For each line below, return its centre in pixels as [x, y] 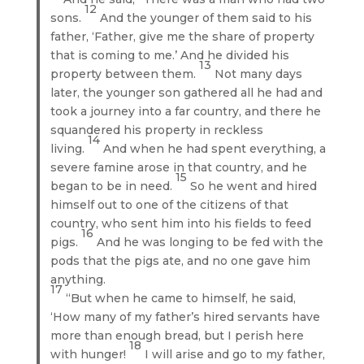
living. [69, 148]
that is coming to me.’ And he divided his [170, 55]
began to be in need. [113, 186]
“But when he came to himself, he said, [181, 298]
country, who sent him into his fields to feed [181, 223]
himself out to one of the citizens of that [170, 204]
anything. [78, 279]
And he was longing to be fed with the [210, 242]
